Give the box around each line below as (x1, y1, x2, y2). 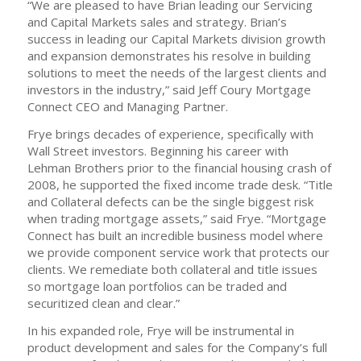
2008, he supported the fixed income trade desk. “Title (27, 176, 333, 193)
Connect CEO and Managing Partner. (27, 98, 228, 115)
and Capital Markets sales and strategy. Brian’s (27, 14, 287, 31)
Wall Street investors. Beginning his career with (27, 142, 288, 159)
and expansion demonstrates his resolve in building (27, 48, 311, 64)
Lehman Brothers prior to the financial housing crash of (27, 159, 331, 176)
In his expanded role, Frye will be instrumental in (27, 322, 294, 338)
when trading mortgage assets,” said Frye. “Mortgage (27, 210, 326, 226)
